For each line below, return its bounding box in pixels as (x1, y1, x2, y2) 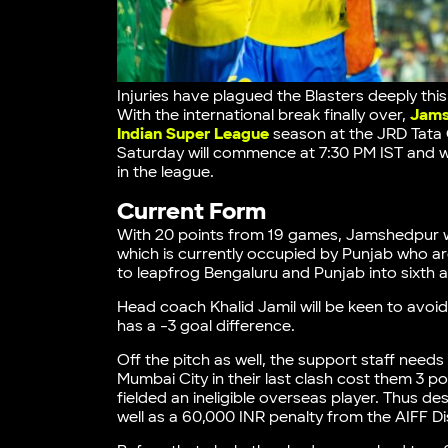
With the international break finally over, (117, 105, 407, 125)
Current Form (117, 196, 267, 226)
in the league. (117, 162, 215, 182)
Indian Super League (117, 124, 270, 144)
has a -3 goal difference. (117, 316, 300, 336)
